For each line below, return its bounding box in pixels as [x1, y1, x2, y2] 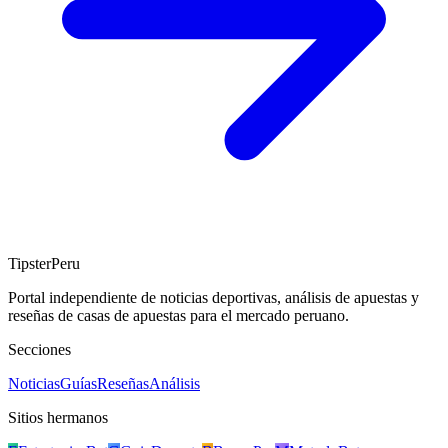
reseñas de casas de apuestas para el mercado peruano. [8, 307, 349, 325]
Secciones [8, 341, 71, 359]
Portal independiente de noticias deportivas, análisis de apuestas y [8, 289, 419, 307]
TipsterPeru [8, 255, 80, 273]
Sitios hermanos [8, 409, 108, 427]
